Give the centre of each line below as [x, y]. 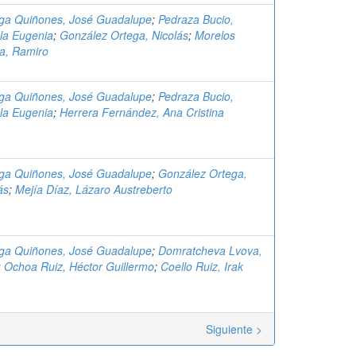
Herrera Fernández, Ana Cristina [142, 112]
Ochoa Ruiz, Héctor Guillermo [79, 266]
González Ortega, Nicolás [124, 35]
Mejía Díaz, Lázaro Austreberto [94, 189]
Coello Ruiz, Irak [202, 266]
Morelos [215, 35]
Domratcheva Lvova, [210, 250]
